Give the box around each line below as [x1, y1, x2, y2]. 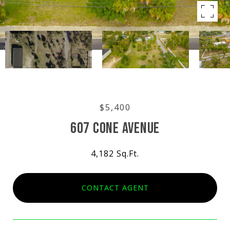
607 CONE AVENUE [70, 119, 160, 138]
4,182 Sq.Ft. [91, 148, 139, 159]
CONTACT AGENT [81, 182, 149, 193]
